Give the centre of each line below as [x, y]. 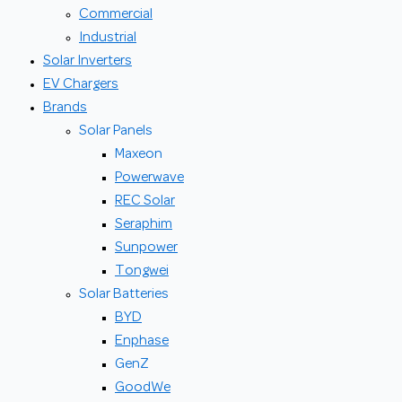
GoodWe [143, 388]
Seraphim [144, 224]
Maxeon [139, 154]
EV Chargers [81, 84]
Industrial [108, 38]
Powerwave [149, 178]
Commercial [116, 14]
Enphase [142, 341]
